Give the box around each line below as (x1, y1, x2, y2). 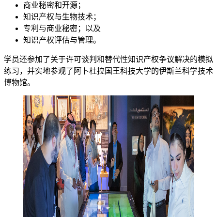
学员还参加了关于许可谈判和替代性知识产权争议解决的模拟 (4, 55, 213, 63)
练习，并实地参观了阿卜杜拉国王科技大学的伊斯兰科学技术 (4, 66, 213, 75)
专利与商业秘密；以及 (23, 24, 101, 32)
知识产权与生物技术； (23, 12, 101, 21)
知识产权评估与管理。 (23, 35, 101, 44)
